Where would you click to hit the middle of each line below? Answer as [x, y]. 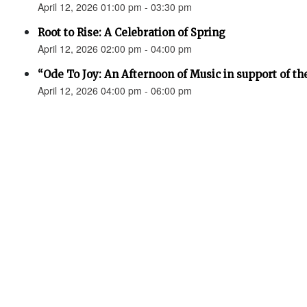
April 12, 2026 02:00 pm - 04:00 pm [115, 49]
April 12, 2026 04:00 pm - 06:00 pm [115, 90]
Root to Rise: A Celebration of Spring [132, 33]
